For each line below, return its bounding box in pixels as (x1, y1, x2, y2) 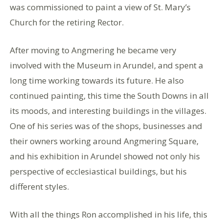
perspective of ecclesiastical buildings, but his (10, 165, 187, 177)
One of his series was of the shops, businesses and (10, 120, 202, 131)
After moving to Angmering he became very (10, 44, 176, 56)
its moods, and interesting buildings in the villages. (10, 105, 206, 116)
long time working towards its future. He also (10, 74, 184, 86)
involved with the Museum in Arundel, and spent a (10, 59, 203, 71)
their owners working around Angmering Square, (10, 135, 198, 147)
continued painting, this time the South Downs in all (10, 89, 209, 101)
